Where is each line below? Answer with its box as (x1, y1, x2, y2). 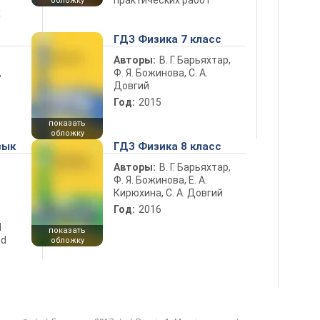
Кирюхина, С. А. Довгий (114, 186, 223, 199)
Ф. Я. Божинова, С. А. (114, 66, 208, 79)
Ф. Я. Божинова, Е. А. (114, 174, 207, 186)
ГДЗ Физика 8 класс (114, 139, 221, 153)
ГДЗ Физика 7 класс (114, 32, 221, 46)
